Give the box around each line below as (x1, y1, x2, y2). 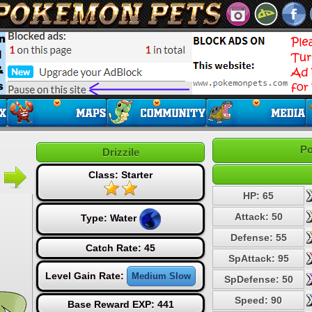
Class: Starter (88, 169, 153, 180)
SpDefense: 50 (224, 274, 293, 285)
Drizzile (102, 146, 139, 158)
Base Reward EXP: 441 (67, 299, 174, 310)
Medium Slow (132, 271, 191, 281)
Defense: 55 (230, 232, 287, 243)
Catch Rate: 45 (86, 242, 155, 253)
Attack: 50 (234, 211, 283, 222)
